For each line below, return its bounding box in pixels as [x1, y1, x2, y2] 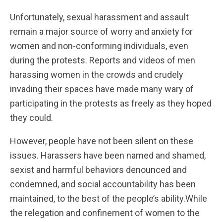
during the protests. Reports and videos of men [10, 55, 195, 65]
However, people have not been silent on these [10, 135, 193, 146]
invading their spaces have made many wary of [10, 83, 194, 94]
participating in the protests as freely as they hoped [10, 98, 212, 109]
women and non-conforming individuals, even [10, 40, 188, 51]
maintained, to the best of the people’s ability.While [10, 193, 207, 204]
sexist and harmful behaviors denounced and [10, 164, 187, 175]
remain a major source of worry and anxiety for [10, 26, 193, 37]
